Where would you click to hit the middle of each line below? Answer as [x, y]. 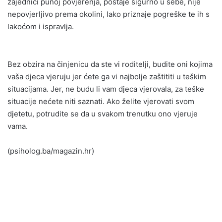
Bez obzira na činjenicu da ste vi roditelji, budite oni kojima [110, 64]
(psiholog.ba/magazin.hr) [51, 151]
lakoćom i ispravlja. [41, 26]
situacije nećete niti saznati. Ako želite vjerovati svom [101, 102]
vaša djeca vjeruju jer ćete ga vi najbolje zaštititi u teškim [107, 77]
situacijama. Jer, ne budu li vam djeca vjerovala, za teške [106, 89]
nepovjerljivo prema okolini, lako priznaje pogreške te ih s [109, 14]
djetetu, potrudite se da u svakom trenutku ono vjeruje [103, 114]
